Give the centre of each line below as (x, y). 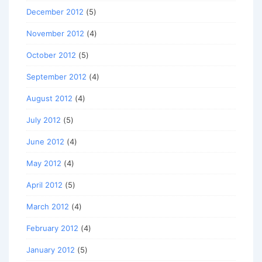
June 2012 (45, 142)
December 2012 (55, 12)
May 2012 (44, 163)
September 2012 (56, 77)
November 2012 (55, 34)
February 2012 (52, 228)
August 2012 (49, 99)
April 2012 (44, 185)
